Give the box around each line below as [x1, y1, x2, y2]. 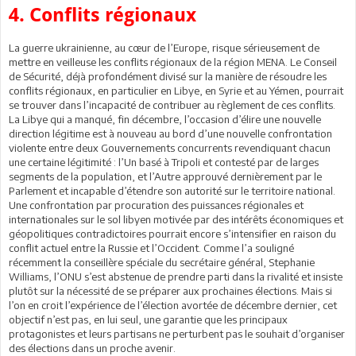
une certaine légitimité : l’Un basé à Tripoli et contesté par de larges [9, 155, 319, 168]
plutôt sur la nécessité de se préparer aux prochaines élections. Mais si [9, 284, 332, 297]
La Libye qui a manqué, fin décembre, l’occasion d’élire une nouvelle [9, 112, 321, 126]
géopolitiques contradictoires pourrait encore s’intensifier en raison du [9, 226, 336, 240]
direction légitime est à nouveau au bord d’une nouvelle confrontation [9, 126, 332, 140]
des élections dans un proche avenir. [9, 341, 176, 354]
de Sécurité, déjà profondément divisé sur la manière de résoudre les [9, 69, 327, 83]
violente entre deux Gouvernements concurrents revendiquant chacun [9, 141, 331, 154]
